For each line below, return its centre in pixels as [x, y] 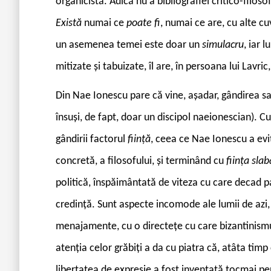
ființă [139, 139]
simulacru [223, 45]
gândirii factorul [92, 139]
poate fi [143, 23]
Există [70, 23]
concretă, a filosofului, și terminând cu [141, 161]
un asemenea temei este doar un [129, 45]
